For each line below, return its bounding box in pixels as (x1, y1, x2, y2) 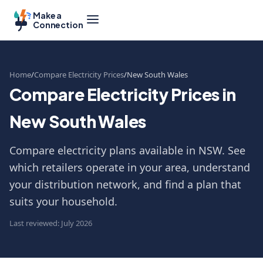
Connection (33, 19, 83, 30)
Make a (33, 10, 62, 21)
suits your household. (9, 194, 117, 208)
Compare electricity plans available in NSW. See (9, 143, 245, 157)
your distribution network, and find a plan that (9, 177, 241, 191)
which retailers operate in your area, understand (9, 160, 250, 174)
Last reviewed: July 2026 (9, 218, 92, 228)
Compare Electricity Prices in (9, 84, 236, 104)
